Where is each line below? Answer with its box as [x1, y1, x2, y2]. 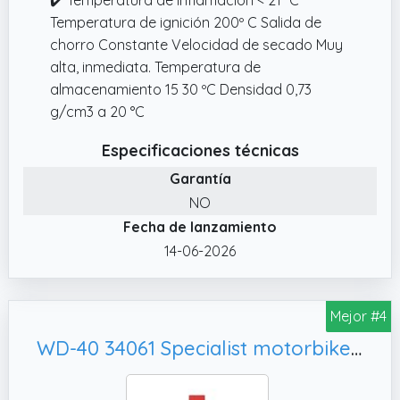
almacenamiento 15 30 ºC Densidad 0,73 [50, 79, 312, 98]
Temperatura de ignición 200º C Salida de [50, 12, 321, 31]
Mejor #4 [330, 306, 387, 325]
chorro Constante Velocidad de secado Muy [50, 35, 343, 54]
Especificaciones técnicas [101, 139, 299, 161]
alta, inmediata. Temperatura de [50, 57, 261, 76]
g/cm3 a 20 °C [50, 102, 145, 121]
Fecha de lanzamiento [123, 217, 277, 236]
